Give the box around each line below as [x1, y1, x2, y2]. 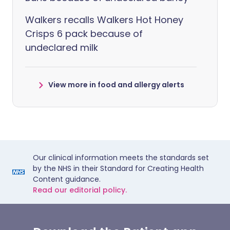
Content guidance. [33, 174, 101, 184]
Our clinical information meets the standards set [33, 152, 209, 163]
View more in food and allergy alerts [48, 80, 184, 90]
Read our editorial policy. [33, 185, 127, 195]
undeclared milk [25, 41, 98, 54]
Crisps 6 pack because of [25, 27, 143, 40]
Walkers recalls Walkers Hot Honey [25, 13, 183, 26]
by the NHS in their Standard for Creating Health [33, 163, 204, 174]
